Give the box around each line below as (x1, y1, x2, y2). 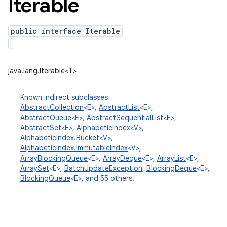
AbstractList (99, 103, 140, 112)
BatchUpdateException (64, 164, 142, 173)
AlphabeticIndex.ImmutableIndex (20, 143, 128, 153)
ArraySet (20, 164, 49, 173)
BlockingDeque (146, 164, 197, 173)
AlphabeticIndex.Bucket (20, 133, 99, 142)
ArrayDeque (103, 154, 142, 163)
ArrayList (157, 154, 186, 163)
